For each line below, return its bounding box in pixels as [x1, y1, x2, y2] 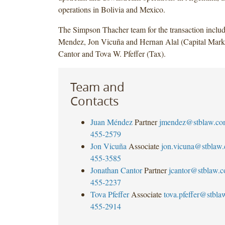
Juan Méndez [90, 116, 133, 127]
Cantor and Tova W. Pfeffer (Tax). [58, 48, 166, 59]
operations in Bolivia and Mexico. [58, 4, 165, 15]
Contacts [70, 92, 119, 109]
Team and [70, 78, 125, 95]
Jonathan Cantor [90, 164, 142, 175]
